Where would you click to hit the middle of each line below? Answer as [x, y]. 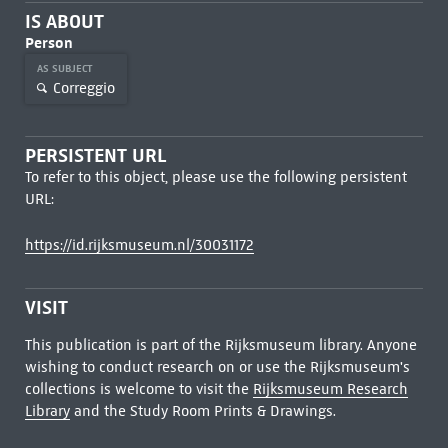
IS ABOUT [64, 21]
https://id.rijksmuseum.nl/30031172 [139, 245]
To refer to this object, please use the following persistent [215, 177]
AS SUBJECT [65, 68]
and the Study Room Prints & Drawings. [202, 411]
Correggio [83, 87]
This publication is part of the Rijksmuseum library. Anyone [220, 345]
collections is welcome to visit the [138, 389]
